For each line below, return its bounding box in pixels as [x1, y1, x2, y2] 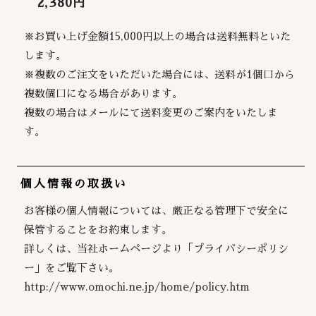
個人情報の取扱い [20, 178, 128, 190]
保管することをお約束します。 [24, 224, 173, 235]
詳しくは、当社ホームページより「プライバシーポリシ [24, 243, 289, 254]
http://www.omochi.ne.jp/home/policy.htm [24, 281, 250, 292]
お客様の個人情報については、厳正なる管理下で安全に [24, 205, 289, 216]
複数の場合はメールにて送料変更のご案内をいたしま [24, 107, 279, 118]
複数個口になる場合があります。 [24, 87, 183, 99]
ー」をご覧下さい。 [24, 262, 120, 273]
